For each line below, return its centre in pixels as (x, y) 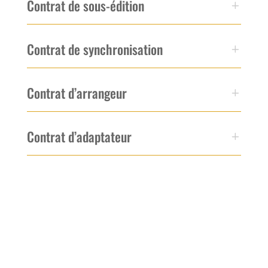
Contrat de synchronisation (95, 49)
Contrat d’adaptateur (79, 136)
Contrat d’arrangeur (77, 92)
